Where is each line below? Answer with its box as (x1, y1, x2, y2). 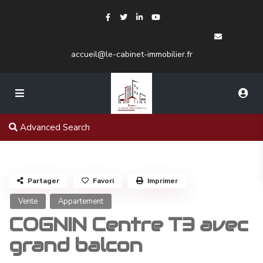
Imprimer (147, 176, 178, 186)
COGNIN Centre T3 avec (9, 213, 248, 237)
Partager (28, 176, 59, 186)
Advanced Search (18, 122, 90, 133)
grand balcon (9, 233, 142, 257)
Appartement (58, 196, 103, 207)
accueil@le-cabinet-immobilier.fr (70, 49, 193, 60)
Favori (93, 176, 114, 186)
